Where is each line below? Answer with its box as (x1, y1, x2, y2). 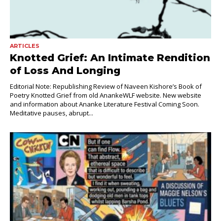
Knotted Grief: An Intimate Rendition (10, 51, 210, 64)
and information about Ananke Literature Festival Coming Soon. (10, 99, 199, 109)
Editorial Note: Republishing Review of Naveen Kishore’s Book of (10, 81, 202, 91)
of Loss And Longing (10, 64, 120, 76)
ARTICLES (10, 42, 39, 49)
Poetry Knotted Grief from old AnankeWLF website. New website (10, 90, 201, 100)
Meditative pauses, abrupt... (10, 108, 93, 117)
